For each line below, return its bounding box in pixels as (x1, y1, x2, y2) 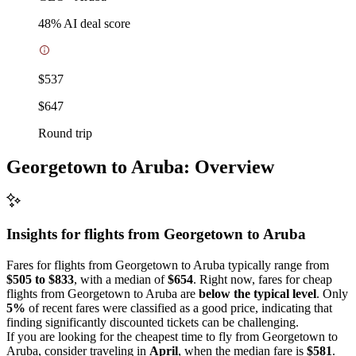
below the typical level (199, 286, 316, 300)
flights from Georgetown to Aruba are (6, 286, 199, 300)
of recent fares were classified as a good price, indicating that (25, 300, 332, 315)
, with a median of (74, 272, 168, 286)
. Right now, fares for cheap (193, 272, 332, 286)
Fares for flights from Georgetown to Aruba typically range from (6, 257, 329, 272)
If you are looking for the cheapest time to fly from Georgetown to (6, 329, 338, 343)
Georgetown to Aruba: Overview (6, 156, 274, 177)
